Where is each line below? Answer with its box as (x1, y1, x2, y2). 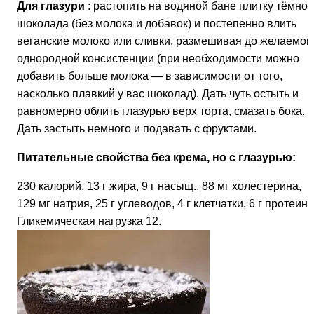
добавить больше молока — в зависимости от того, (17, 69, 282, 82)
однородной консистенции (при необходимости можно (17, 52, 299, 64)
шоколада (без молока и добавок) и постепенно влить (17, 17, 296, 29)
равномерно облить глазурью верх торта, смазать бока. (17, 104, 305, 117)
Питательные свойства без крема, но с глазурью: (17, 151, 296, 163)
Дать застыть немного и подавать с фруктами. (17, 122, 257, 135)
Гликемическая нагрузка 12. (17, 214, 161, 227)
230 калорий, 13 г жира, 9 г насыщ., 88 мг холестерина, (17, 179, 301, 192)
